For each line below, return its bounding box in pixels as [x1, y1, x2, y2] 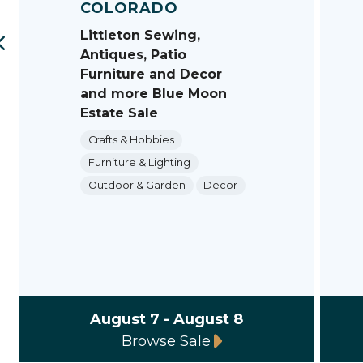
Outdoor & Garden [88, 179, 186, 192]
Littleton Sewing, [80, 27, 201, 43]
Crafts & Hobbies [88, 133, 174, 146]
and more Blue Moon [80, 85, 228, 101]
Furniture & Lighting [88, 156, 190, 169]
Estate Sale [80, 105, 159, 121]
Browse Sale [122, 331, 211, 350]
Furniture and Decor [80, 66, 223, 82]
